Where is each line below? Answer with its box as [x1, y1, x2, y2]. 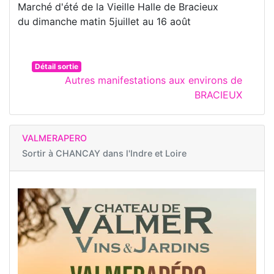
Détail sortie [34, 61, 78, 71]
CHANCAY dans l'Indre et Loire [56, 147, 187, 158]
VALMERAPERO [22, 132, 87, 143]
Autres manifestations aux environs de [65, 73, 242, 86]
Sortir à [22, 147, 56, 158]
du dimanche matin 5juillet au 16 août [18, 15, 191, 28]
